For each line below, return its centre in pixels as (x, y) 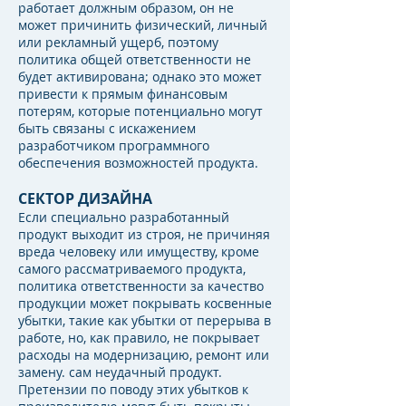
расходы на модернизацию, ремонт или (144, 355)
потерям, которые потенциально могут (140, 111)
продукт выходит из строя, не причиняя (144, 234)
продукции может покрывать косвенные (145, 303)
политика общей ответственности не (135, 59)
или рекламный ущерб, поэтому (118, 42)
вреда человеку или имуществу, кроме (139, 251)
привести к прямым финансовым (123, 94)
